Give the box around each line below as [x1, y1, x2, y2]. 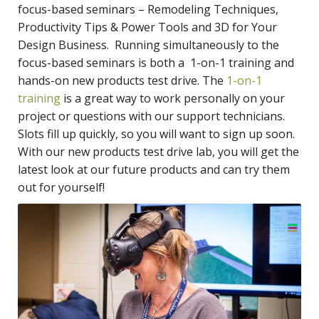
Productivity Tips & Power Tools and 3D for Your [18, 19, 277, 35]
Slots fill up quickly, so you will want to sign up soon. [18, 125, 298, 142]
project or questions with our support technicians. [18, 108, 288, 124]
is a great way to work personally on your [61, 90, 285, 106]
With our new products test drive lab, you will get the [18, 143, 299, 159]
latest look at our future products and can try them [18, 161, 290, 177]
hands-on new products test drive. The [18, 72, 226, 88]
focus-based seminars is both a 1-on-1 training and [18, 54, 294, 70]
